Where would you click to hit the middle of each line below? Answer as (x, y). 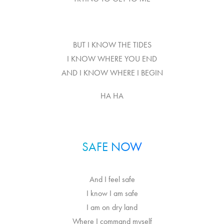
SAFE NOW (112, 147)
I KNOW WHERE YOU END (112, 59)
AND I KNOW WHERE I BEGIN (112, 73)
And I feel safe (112, 179)
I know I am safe (112, 193)
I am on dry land (112, 207)
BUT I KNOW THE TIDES (112, 45)
